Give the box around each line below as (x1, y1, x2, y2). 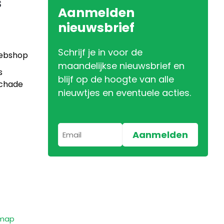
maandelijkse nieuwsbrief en (58, 59, 184, 72)
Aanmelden (58, 3, 134, 21)
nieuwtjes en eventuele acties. (58, 86, 191, 99)
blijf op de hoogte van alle (58, 72, 174, 85)
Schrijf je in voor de (58, 45, 142, 58)
